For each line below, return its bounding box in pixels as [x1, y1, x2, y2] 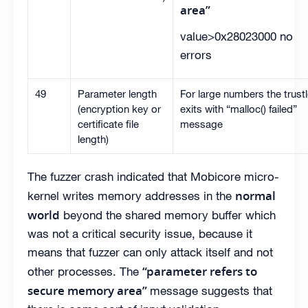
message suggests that [150, 283, 272, 299]
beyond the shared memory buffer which [60, 208, 276, 223]
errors [180, 47, 212, 63]
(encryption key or [78, 102, 161, 115]
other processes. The [27, 264, 142, 280]
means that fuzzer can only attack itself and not [27, 245, 273, 261]
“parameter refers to [142, 263, 257, 280]
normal [235, 188, 276, 204]
